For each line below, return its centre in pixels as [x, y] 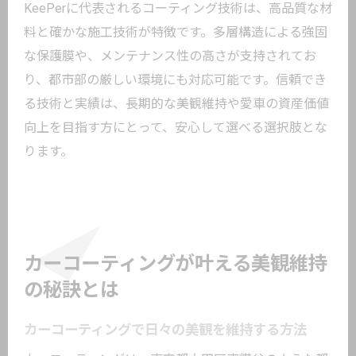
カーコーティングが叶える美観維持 [176, 264]
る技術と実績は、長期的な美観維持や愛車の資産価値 [176, 104]
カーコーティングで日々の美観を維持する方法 [165, 330]
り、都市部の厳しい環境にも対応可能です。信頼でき [175, 80]
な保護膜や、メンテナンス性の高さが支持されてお [170, 56]
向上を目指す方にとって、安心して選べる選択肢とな [176, 128]
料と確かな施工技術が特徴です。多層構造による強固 [176, 32]
